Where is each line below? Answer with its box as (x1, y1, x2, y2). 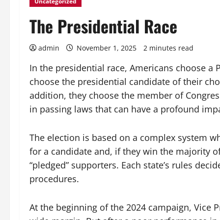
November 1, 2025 (75, 43, 138, 53)
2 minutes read (143, 43, 193, 53)
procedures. (29, 173, 79, 185)
